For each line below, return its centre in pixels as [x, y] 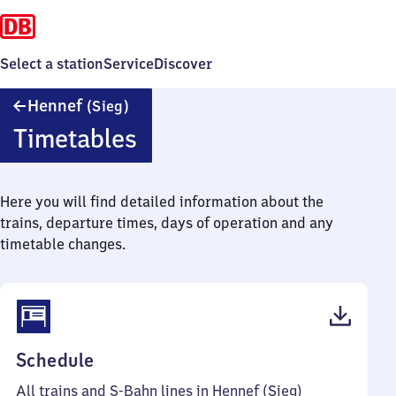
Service [129, 64]
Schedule [55, 360]
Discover [183, 64]
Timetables [75, 138]
